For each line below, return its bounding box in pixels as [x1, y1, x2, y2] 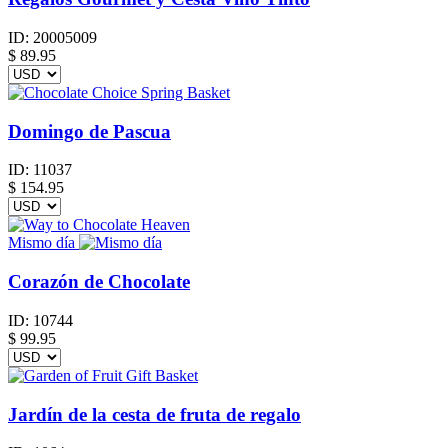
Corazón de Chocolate [8, 271, 190, 293]
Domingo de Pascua [8, 120, 171, 142]
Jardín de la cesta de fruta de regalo [8, 403, 301, 425]
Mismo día [8, 234, 75, 252]
